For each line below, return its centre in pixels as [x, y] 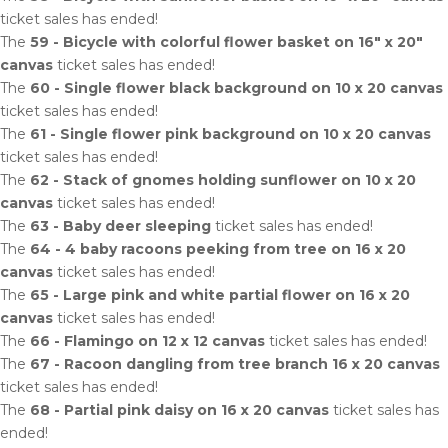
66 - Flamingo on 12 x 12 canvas [147, 341]
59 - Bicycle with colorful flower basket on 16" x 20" [226, 42]
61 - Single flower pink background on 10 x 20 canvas [230, 134]
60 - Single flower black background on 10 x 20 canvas [236, 88]
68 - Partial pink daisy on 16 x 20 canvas [179, 410]
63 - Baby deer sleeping [120, 226]
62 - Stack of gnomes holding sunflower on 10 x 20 [223, 180]
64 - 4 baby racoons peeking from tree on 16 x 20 [218, 249]
